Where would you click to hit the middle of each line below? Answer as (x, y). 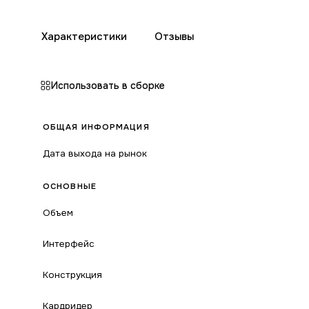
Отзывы (174, 37)
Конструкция (72, 275)
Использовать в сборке (108, 86)
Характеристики (84, 37)
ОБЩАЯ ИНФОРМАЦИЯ (96, 127)
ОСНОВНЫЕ (70, 187)
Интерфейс (69, 244)
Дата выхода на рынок (95, 153)
